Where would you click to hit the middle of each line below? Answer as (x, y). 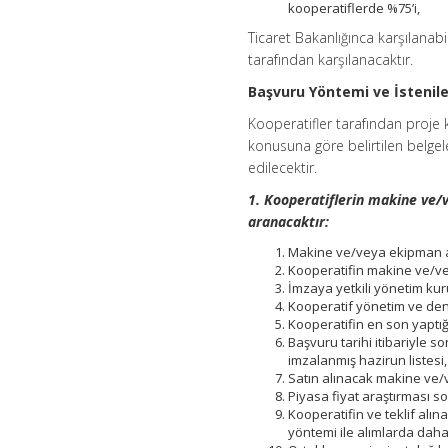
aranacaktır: (293, 221)
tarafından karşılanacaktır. (331, 59)
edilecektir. (283, 167)
